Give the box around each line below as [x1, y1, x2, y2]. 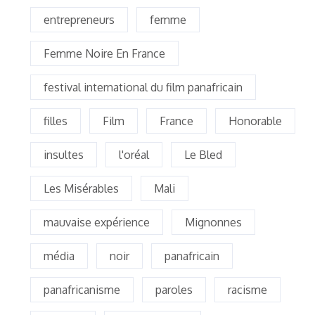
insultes [44, 148, 84, 162]
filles [44, 114, 67, 129]
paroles [155, 283, 193, 297]
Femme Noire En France [44, 46, 165, 61]
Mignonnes [185, 215, 242, 230]
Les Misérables [44, 181, 119, 196]
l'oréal [119, 148, 149, 162]
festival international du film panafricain [44, 80, 243, 95]
